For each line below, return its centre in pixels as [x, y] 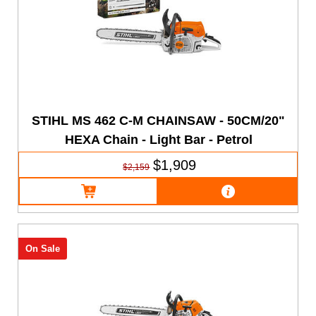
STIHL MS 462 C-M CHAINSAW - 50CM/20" [159, 120]
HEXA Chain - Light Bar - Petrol [158, 139]
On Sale [42, 249]
